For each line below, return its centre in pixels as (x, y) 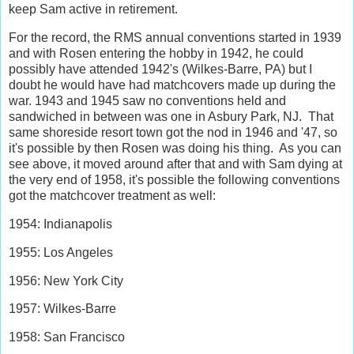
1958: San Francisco (67, 337)
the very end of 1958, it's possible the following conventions (174, 180)
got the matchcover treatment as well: (112, 196)
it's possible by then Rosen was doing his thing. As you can (175, 149)
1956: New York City (66, 281)
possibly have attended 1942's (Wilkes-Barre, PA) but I (160, 70)
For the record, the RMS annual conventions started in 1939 (175, 38)
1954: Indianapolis (60, 224)
